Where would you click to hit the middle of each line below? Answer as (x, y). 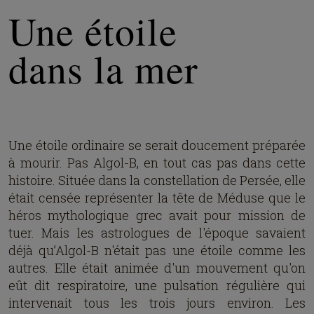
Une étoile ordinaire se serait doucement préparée (157, 145)
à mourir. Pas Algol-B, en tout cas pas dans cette (157, 163)
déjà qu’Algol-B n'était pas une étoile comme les (157, 250)
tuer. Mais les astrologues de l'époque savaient (157, 233)
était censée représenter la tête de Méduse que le (157, 198)
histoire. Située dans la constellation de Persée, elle (157, 180)
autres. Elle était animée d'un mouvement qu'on (157, 268)
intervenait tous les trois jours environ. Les (157, 303)
